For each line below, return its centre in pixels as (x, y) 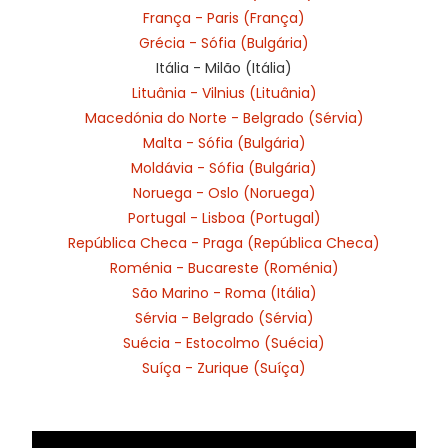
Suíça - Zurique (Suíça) (224, 367)
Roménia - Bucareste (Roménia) (224, 267)
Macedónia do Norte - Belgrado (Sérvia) (224, 117)
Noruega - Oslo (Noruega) (224, 192)
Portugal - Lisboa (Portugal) (224, 217)
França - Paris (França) (224, 17)
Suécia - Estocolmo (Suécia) (224, 342)
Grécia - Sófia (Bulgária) (224, 42)
